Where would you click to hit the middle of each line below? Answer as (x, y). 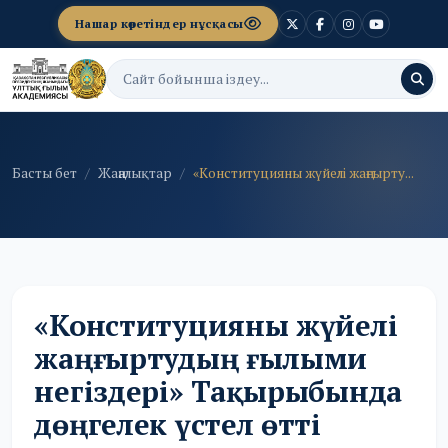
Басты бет (44, 172)
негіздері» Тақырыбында (218, 390)
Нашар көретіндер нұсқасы (159, 24)
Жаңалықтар (135, 172)
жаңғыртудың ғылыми (201, 357)
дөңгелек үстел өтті (177, 423)
